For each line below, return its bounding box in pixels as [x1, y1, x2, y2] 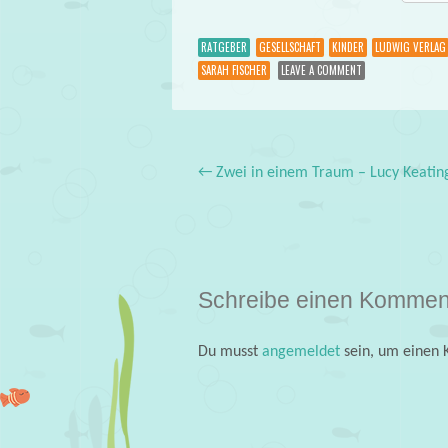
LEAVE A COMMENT [280, 61, 362, 78]
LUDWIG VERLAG [374, 38, 446, 55]
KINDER [331, 38, 364, 55]
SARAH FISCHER [200, 61, 267, 78]
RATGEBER [200, 38, 247, 55]
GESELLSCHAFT [258, 38, 321, 55]
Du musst [197, 344, 262, 361]
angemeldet [261, 344, 340, 361]
